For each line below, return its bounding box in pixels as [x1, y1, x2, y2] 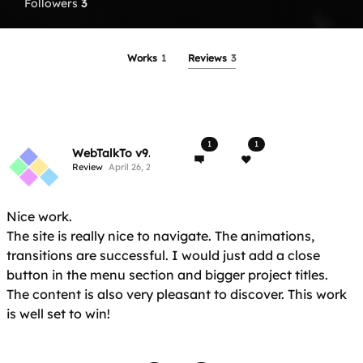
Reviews [188, 52, 229, 64]
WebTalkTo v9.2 [72, 145, 157, 160]
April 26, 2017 [109, 160, 166, 173]
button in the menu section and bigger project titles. [6, 267, 328, 283]
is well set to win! [6, 305, 110, 322]
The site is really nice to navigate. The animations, [6, 228, 314, 244]
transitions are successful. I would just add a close [6, 247, 320, 263]
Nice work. [6, 208, 72, 224]
